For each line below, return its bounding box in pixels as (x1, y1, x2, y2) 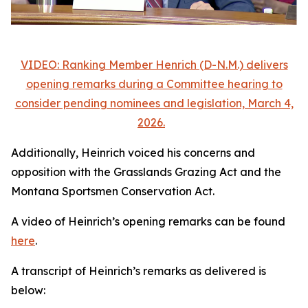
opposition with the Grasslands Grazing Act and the (11, 165, 281, 179)
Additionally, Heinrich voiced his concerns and (11, 146, 255, 160)
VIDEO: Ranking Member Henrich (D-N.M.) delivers (20, 58, 288, 72)
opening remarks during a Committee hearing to (25, 77, 283, 91)
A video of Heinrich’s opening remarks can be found (11, 214, 285, 229)
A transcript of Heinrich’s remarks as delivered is (11, 264, 266, 278)
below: (11, 283, 45, 298)
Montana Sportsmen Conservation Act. (11, 184, 214, 199)
